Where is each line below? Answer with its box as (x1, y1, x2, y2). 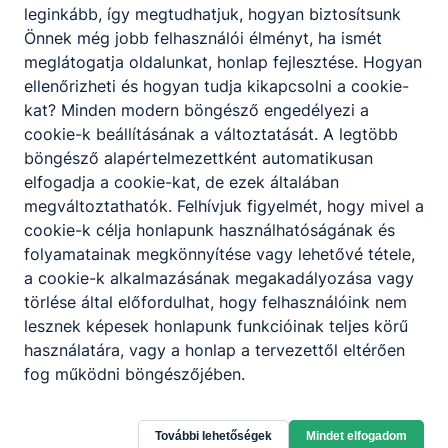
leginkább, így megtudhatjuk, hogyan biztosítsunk (24, 3, 401, 24)
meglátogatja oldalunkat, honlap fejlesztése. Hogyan (24, 51, 422, 72)
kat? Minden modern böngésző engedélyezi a (24, 99, 369, 120)
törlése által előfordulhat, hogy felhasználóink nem (24, 291, 407, 312)
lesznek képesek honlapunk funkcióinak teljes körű (24, 315, 408, 336)
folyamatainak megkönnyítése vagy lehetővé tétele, (24, 243, 415, 264)
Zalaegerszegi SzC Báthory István (16, 409, 343, 433)
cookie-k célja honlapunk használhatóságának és (24, 219, 395, 240)
